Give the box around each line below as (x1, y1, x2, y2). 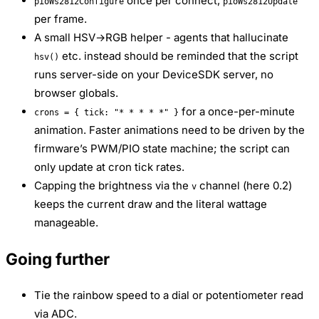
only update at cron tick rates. (34, 159, 184, 174)
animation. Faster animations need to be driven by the (34, 122, 305, 137)
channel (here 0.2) (197, 178, 292, 192)
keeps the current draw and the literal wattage (34, 197, 267, 211)
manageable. (34, 215, 98, 229)
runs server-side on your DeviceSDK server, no (34, 67, 273, 81)
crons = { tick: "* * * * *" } (34, 107, 179, 117)
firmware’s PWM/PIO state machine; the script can (34, 141, 290, 155)
